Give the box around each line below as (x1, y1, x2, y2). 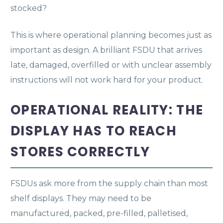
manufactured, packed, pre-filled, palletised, (10, 208, 188, 218)
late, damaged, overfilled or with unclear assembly (10, 60, 212, 70)
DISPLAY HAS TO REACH (10, 121, 177, 140)
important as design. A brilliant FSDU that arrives (10, 45, 202, 55)
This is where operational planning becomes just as (10, 30, 212, 40)
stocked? (10, 3, 47, 13)
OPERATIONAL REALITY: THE (10, 101, 204, 119)
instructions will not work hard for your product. (10, 75, 203, 85)
